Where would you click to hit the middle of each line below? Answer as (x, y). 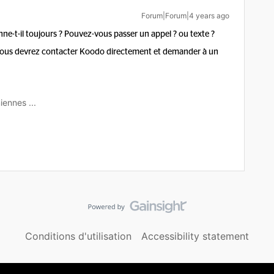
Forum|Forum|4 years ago (185, 16)
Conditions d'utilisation (78, 236)
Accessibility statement (195, 236)
